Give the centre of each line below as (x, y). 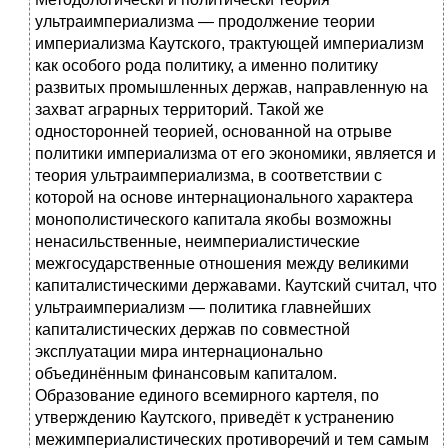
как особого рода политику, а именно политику (206, 66)
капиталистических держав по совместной (192, 330)
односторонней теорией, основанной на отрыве (213, 132)
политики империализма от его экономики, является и (235, 154)
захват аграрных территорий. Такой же (179, 110)
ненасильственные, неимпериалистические (197, 242)
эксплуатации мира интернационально (179, 352)
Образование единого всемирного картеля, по (207, 396)
